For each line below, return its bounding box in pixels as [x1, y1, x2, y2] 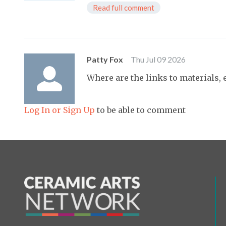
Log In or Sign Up [24, 104, 95, 115]
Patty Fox [87, 54, 123, 64]
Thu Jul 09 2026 [131, 54, 186, 64]
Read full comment [93, 3, 154, 12]
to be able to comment [95, 104, 186, 115]
